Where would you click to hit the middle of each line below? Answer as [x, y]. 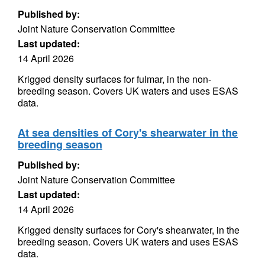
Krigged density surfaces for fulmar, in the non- [114, 79]
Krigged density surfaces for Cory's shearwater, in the [129, 230]
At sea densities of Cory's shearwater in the [128, 132]
